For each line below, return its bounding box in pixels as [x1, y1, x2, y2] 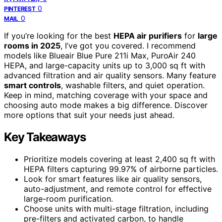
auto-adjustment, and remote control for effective [24, 183, 212, 194]
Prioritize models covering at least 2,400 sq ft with [24, 154, 215, 164]
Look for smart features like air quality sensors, [24, 173, 202, 184]
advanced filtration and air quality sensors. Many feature [4, 70, 216, 80]
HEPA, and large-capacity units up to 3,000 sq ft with [4, 60, 205, 70]
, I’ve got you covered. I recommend [60, 40, 196, 51]
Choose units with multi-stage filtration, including [24, 203, 209, 214]
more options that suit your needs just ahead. [4, 110, 174, 120]
